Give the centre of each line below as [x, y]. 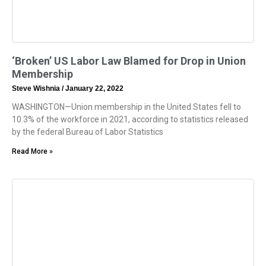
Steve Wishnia [37, 89]
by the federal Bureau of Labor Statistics [88, 132]
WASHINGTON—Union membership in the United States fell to [126, 107]
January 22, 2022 [94, 89]
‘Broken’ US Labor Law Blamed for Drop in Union [129, 61]
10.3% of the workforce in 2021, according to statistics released [130, 120]
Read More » [32, 152]
